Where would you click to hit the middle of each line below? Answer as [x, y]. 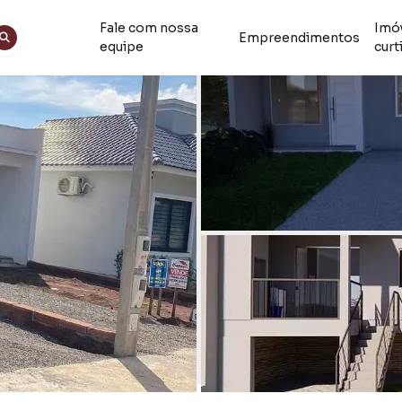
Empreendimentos [299, 37]
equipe [121, 47]
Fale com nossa [149, 28]
